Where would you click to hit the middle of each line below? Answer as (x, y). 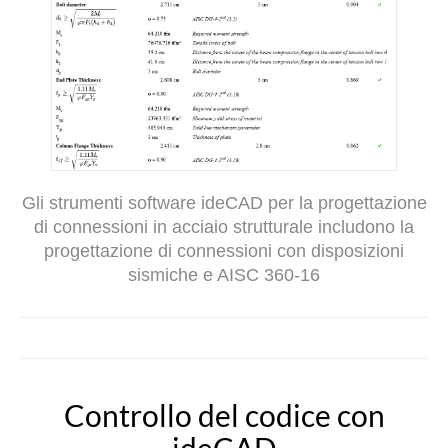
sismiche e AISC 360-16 (224, 274)
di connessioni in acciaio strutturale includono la (224, 226)
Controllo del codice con (224, 414)
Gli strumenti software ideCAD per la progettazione (224, 202)
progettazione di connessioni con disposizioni (224, 250)
